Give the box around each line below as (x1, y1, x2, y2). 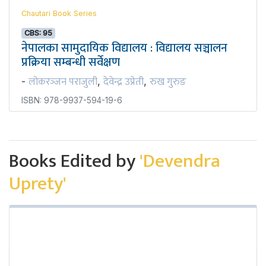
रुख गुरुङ (150, 74, 186, 91)
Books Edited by (9, 145, 140, 178)
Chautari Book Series (21, 9, 97, 18)
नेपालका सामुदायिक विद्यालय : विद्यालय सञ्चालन (21, 38, 227, 59)
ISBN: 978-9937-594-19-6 (21, 96, 122, 106)
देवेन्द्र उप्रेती (103, 74, 144, 91)
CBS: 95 (24, 28, 53, 38)
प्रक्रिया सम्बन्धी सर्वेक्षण (21, 52, 120, 73)
